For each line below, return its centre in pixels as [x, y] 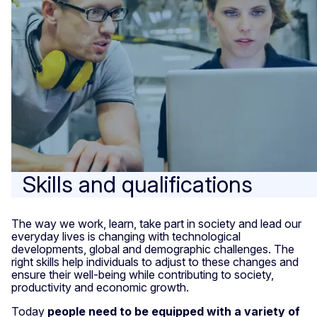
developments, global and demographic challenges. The [153, 249]
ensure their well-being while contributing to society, [143, 274]
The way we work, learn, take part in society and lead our [156, 223]
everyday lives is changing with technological [126, 236]
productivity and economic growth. [100, 287]
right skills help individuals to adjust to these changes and [155, 261]
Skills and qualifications [138, 184]
